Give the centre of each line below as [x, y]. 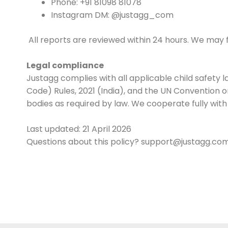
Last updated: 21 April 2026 [79, 129]
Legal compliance [65, 65]
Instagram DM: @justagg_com [112, 15]
